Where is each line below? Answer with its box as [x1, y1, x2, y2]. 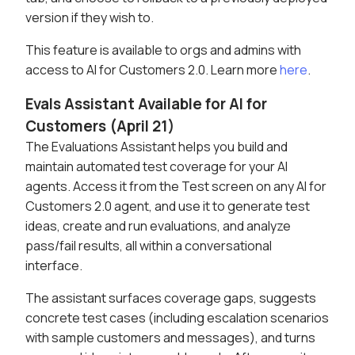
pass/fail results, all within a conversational [25, 237, 272, 255]
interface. [25, 257, 82, 275]
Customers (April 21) [25, 116, 174, 137]
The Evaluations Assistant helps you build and [25, 138, 288, 156]
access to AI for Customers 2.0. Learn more [25, 61, 280, 79]
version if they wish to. [25, 9, 154, 27]
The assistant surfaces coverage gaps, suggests [25, 289, 316, 307]
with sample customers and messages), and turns [25, 329, 315, 347]
